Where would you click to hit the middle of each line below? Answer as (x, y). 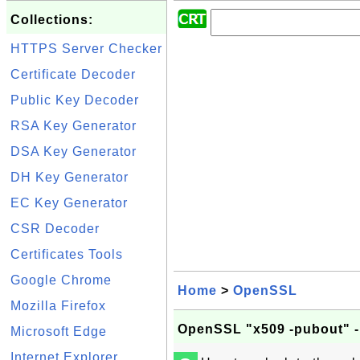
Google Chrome (61, 280)
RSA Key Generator (74, 126)
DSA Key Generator (74, 151)
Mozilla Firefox (58, 306)
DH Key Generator (70, 177)
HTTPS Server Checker (86, 49)
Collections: (52, 20)
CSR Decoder (55, 229)
